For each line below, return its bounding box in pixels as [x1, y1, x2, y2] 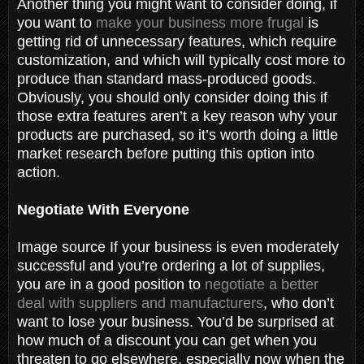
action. [17, 163, 64, 180]
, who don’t [263, 294, 334, 311]
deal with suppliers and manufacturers [17, 294, 263, 311]
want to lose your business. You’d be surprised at [17, 313, 334, 330]
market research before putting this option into [17, 145, 314, 162]
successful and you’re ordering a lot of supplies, [17, 257, 325, 274]
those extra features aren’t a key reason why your [17, 107, 337, 124]
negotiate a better [205, 275, 318, 292]
